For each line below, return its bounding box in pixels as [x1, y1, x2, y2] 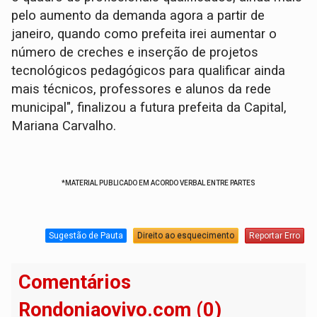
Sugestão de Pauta [48, 230, 123, 241]
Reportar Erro [248, 230, 300, 241]
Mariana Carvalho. [11, 118, 117, 134]
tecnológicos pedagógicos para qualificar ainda [11, 63, 286, 79]
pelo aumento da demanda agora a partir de [11, 8, 265, 24]
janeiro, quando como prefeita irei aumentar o [11, 26, 277, 42]
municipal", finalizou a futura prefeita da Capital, [11, 100, 287, 116]
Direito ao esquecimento [137, 230, 234, 241]
